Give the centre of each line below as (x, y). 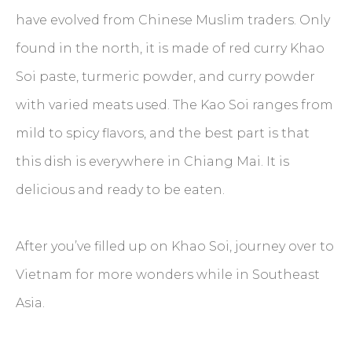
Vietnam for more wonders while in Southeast (168, 275)
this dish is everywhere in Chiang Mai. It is (152, 162)
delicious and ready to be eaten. (120, 190)
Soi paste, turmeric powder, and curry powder (165, 77)
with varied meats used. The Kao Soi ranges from (174, 105)
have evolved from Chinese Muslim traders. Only (173, 20)
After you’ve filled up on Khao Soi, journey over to (175, 247)
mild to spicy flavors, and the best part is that (163, 134)
